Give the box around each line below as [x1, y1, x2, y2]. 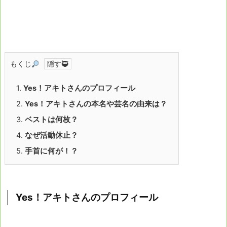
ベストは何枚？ [25, 115, 78, 125]
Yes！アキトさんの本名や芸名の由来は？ [25, 99, 167, 109]
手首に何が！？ [25, 146, 78, 156]
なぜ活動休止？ [25, 131, 78, 140]
